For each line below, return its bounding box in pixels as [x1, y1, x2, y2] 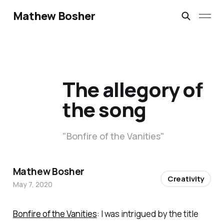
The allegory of [62, 75, 202, 103]
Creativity [167, 173, 204, 184]
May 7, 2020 [12, 179, 52, 189]
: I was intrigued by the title [96, 208, 198, 220]
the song [62, 95, 146, 123]
